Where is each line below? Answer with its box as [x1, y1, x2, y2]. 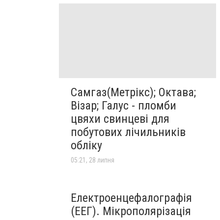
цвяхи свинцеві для [71, 112, 169, 126]
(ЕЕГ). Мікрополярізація [71, 204, 191, 219]
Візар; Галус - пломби [71, 99, 176, 113]
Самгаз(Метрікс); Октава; [71, 85, 196, 100]
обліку [71, 138, 102, 153]
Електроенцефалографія [71, 191, 192, 205]
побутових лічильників [71, 125, 186, 139]
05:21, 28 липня [71, 156, 114, 165]
